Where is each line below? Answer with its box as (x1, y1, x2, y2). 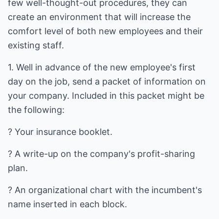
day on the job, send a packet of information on (8, 76, 206, 87)
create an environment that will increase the (8, 12, 191, 22)
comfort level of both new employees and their (8, 26, 203, 36)
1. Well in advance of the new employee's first (8, 62, 196, 72)
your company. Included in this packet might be (8, 90, 204, 101)
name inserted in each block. (8, 199, 127, 209)
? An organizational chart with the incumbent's (8, 185, 202, 195)
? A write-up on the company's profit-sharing (8, 149, 195, 159)
